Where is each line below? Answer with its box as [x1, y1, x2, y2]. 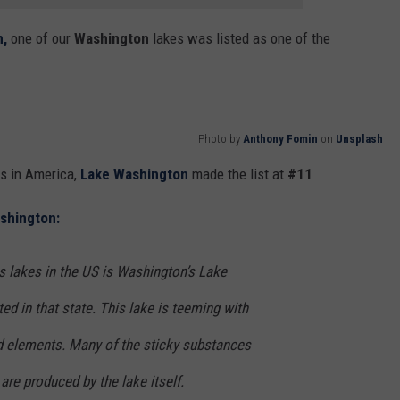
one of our [7, 29, 74, 47]
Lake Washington [80, 164, 188, 183]
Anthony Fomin [243, 131, 318, 146]
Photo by [198, 131, 243, 146]
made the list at [188, 164, 287, 183]
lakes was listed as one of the [149, 29, 330, 47]
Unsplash [336, 131, 383, 146]
